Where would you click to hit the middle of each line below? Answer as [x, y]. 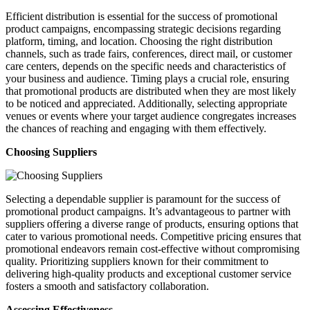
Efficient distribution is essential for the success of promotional [142, 16]
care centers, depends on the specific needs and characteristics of [146, 66]
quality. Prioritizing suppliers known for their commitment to [137, 261]
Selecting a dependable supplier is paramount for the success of [143, 199]
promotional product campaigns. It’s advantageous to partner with [148, 211]
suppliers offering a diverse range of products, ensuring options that [152, 224]
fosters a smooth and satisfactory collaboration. [107, 286]
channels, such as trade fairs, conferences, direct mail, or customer [149, 53]
